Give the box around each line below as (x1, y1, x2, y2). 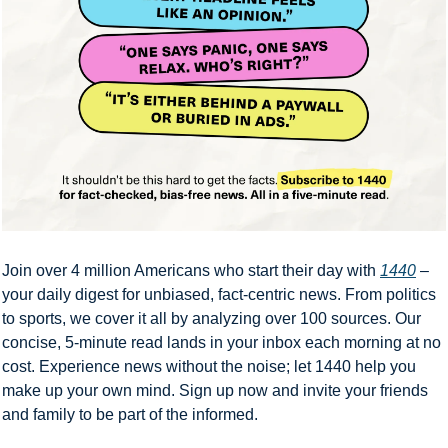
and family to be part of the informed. (2, 406, 258, 424)
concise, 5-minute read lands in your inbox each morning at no (2, 334, 441, 352)
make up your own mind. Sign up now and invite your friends (2, 382, 428, 400)
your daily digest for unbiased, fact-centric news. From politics (2, 286, 436, 304)
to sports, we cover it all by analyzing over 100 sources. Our (2, 310, 421, 328)
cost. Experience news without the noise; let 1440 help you (2, 358, 416, 376)
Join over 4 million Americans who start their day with (2, 262, 380, 280)
